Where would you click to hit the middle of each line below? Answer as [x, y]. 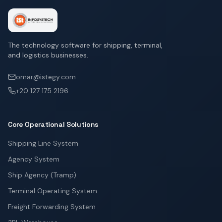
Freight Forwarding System [52, 207]
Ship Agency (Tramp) [42, 175]
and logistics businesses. [48, 55]
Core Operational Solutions [53, 124]
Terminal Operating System [53, 191]
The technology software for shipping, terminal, [85, 45]
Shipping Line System [43, 143]
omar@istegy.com [46, 77]
